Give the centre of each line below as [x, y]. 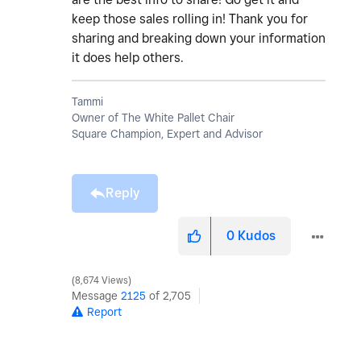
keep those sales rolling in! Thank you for [190, 19]
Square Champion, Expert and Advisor [167, 134]
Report [104, 312]
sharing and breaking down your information [199, 39]
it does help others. [129, 58]
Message [96, 296]
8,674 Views [102, 281]
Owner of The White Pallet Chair [153, 118]
